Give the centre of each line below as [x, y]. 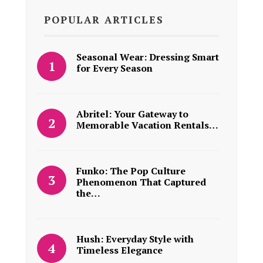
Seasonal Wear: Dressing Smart [148, 57]
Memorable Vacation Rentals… [147, 125]
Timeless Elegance [119, 250]
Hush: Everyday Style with [135, 239]
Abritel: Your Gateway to [132, 114]
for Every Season [114, 68]
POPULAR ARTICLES [104, 20]
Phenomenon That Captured [141, 182]
